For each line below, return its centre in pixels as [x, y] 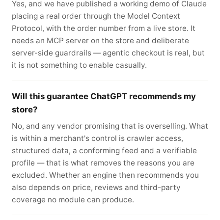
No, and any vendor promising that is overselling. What [110, 126]
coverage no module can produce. [73, 199]
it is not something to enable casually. [79, 65]
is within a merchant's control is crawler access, [97, 138]
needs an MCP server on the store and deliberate [100, 41]
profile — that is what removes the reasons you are [103, 163]
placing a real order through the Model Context [96, 16]
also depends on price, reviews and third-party [96, 187]
